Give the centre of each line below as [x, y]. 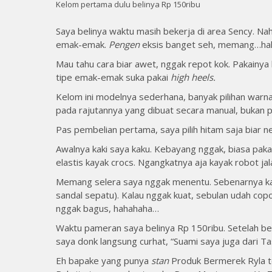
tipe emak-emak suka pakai [113, 77]
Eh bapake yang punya [104, 260]
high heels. [193, 77]
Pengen [124, 44]
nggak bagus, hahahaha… [107, 208]
